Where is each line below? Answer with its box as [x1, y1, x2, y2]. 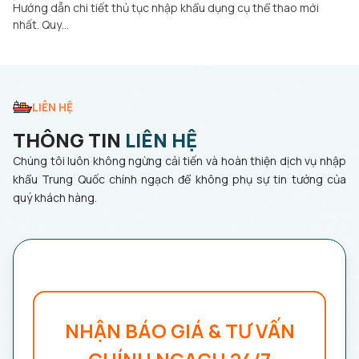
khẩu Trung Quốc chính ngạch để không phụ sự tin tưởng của [13, 171, 346, 187]
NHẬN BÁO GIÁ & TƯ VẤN [64, 317, 295, 344]
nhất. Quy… [13, 17, 69, 32]
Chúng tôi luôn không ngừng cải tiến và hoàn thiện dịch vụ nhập [13, 153, 346, 168]
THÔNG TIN [13, 127, 125, 153]
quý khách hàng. [13, 190, 97, 205]
